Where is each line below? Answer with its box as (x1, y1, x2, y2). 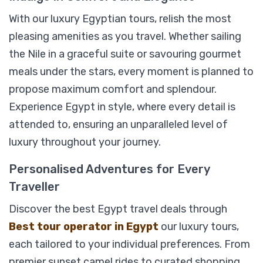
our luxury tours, (161, 220, 239, 234)
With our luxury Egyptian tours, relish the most (9, 12, 231, 26)
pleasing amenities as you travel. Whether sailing (9, 30, 241, 43)
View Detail (105, 15, 158, 26)
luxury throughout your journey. (9, 136, 161, 149)
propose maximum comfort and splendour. (9, 83, 217, 96)
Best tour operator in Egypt (9, 220, 161, 234)
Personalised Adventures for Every (9, 162, 210, 177)
